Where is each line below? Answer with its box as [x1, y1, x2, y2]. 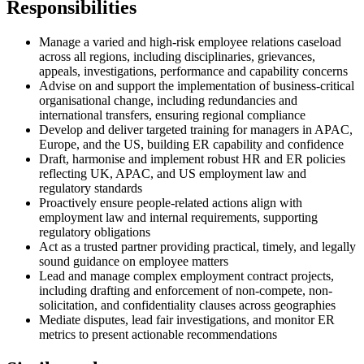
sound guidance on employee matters [39, 254, 228, 269]
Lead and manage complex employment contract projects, [39, 269, 334, 284]
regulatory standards [39, 181, 142, 196]
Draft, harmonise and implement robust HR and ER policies [39, 152, 345, 167]
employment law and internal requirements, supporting [39, 210, 318, 225]
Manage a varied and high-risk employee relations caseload [39, 35, 341, 50]
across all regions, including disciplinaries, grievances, [39, 50, 315, 64]
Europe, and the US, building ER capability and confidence [39, 137, 344, 152]
